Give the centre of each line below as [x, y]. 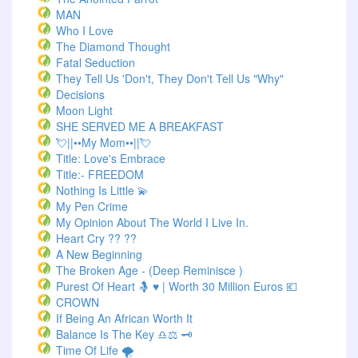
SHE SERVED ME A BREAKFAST [140, 126]
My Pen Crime [92, 206]
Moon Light [84, 110]
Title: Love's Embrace [111, 158]
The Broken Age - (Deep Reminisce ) [149, 270]
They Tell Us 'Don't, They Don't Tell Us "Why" [170, 78]
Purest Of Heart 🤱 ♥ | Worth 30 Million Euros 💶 [177, 286]
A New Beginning [99, 254]
